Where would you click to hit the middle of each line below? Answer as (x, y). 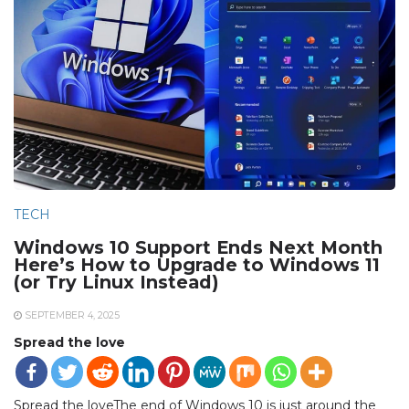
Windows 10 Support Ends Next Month (198, 247)
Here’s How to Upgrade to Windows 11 (197, 264)
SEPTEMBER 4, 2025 (72, 315)
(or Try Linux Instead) (116, 282)
